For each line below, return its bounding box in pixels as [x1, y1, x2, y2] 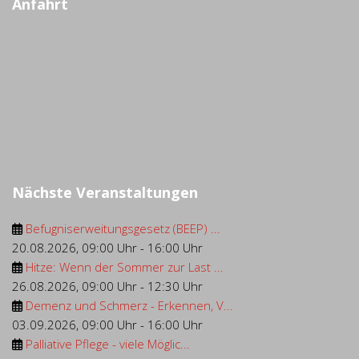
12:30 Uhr [147, 278, 203, 294]
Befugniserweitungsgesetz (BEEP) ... [26, 220, 220, 236]
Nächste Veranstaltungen [12, 183, 198, 202]
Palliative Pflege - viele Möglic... [26, 336, 190, 352]
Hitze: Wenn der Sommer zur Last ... [26, 259, 224, 275]
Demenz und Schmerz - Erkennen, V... [26, 297, 233, 313]
